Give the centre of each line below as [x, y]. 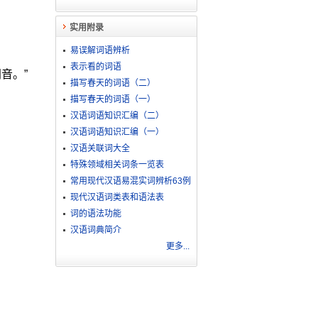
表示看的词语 [95, 67]
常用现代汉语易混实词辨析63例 [130, 181]
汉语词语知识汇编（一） [117, 132]
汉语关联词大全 [100, 148]
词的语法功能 [95, 214]
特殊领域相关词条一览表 [117, 165]
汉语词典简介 [95, 230]
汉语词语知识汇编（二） [117, 116]
